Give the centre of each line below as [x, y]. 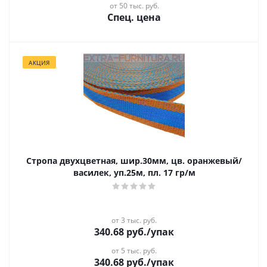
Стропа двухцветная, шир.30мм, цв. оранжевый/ [134, 161]
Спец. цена [134, 17]
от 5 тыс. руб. [134, 251]
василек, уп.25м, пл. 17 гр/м [134, 173]
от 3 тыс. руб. [134, 220]
